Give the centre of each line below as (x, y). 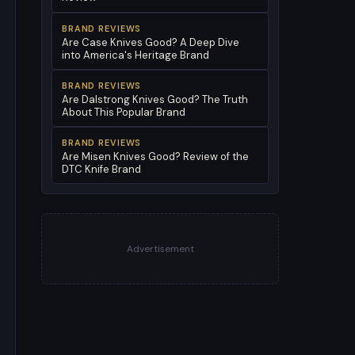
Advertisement (160, 248)
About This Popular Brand (124, 112)
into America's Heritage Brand (136, 55)
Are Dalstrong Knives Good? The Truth (155, 99)
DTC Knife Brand (101, 169)
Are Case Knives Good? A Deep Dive (151, 42)
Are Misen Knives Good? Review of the (155, 156)
